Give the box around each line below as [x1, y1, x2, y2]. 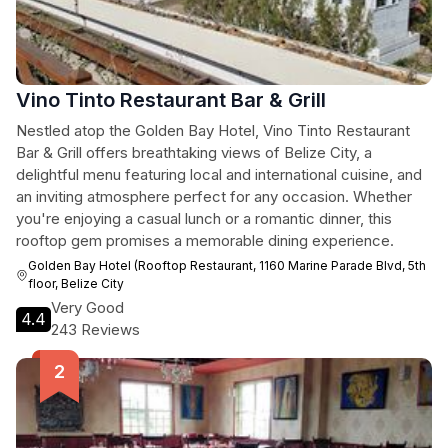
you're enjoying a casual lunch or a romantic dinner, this [16, 209, 392, 228]
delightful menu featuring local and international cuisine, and [16, 165, 422, 184]
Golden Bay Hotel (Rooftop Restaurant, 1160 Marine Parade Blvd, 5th [28, 258, 427, 273]
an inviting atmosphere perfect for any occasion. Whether [16, 187, 412, 206]
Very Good [51, 298, 124, 317]
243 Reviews [51, 320, 140, 339]
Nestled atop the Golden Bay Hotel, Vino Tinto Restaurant [16, 121, 410, 140]
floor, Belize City [28, 276, 125, 291]
